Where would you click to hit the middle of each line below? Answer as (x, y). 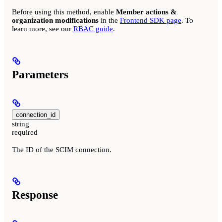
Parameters (40, 74)
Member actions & (146, 12)
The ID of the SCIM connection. (62, 149)
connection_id (36, 115)
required (25, 133)
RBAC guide (93, 29)
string (21, 124)
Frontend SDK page (151, 21)
